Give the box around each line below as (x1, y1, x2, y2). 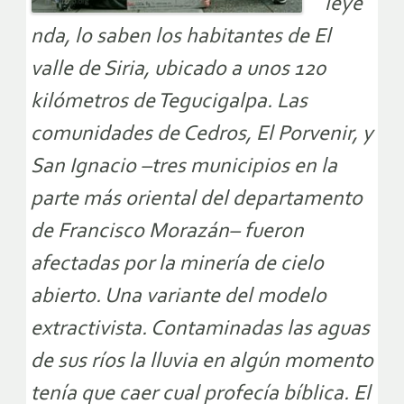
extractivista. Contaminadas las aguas (31, 318, 370, 341)
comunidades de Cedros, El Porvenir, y (31, 124, 373, 146)
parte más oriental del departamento (31, 188, 363, 211)
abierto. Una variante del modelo (31, 286, 326, 308)
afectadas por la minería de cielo (31, 253, 324, 276)
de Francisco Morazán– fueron (31, 221, 304, 243)
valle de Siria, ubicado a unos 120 (31, 59, 326, 81)
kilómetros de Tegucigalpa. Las (31, 91, 308, 114)
